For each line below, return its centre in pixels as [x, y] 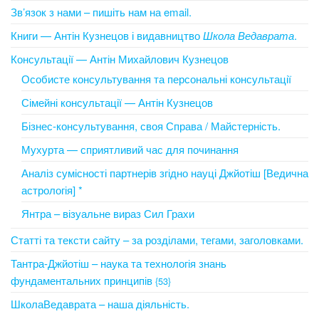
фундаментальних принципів [83, 280]
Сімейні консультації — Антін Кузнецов [117, 102]
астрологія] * [52, 190]
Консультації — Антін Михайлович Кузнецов [120, 59]
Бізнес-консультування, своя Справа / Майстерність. [151, 126]
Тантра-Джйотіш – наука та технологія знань [119, 263]
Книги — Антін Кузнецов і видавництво [107, 35]
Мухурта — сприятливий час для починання [130, 149]
